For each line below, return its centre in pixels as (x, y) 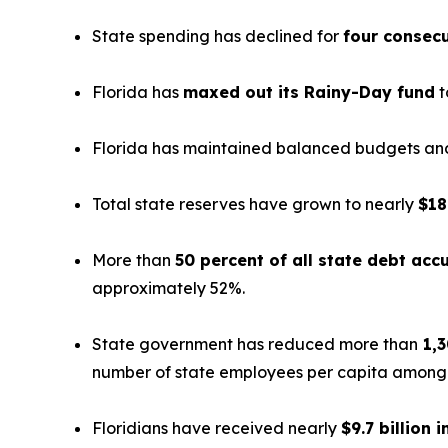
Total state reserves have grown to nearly (255, 204)
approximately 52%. (168, 288)
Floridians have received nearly (216, 428)
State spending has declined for (217, 36)
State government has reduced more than (255, 344)
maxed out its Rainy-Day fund (309, 92)
